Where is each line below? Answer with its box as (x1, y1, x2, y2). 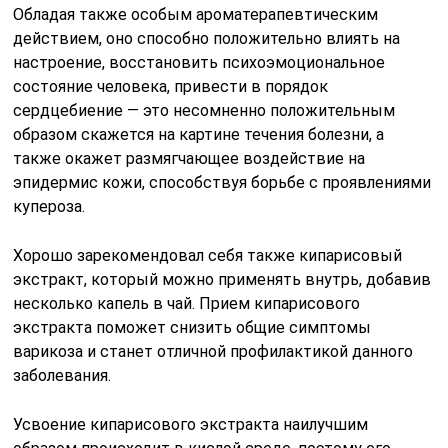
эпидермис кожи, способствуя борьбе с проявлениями (13, 172, 432, 192)
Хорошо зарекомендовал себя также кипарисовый (13, 245, 403, 265)
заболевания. (13, 365, 112, 385)
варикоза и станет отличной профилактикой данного (13, 341, 414, 361)
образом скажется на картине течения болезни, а (13, 124, 385, 144)
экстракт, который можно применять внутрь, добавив (13, 269, 432, 289)
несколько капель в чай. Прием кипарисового (13, 293, 361, 313)
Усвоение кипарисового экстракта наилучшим (13, 414, 369, 434)
